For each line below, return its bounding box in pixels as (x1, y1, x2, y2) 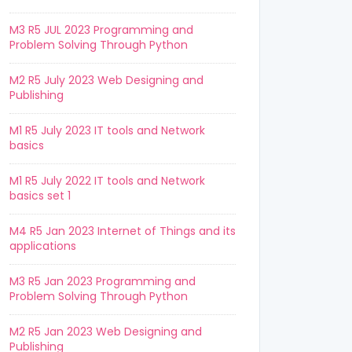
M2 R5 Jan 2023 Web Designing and (9, 324, 202, 339)
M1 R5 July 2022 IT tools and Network (9, 173, 205, 189)
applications (9, 238, 76, 254)
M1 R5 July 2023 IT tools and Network (9, 123, 205, 138)
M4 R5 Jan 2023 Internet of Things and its (9, 223, 236, 239)
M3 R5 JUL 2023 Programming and (9, 22, 193, 38)
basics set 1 (9, 188, 71, 203)
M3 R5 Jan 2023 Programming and (9, 273, 196, 289)
